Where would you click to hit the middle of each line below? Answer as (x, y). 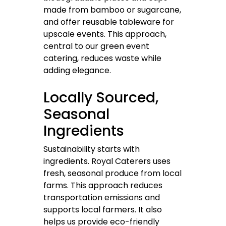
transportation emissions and (102, 198)
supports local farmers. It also (103, 210)
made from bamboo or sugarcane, (112, 10)
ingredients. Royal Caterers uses (107, 161)
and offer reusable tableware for (109, 22)
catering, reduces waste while (102, 59)
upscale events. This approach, (105, 34)
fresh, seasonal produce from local (112, 174)
